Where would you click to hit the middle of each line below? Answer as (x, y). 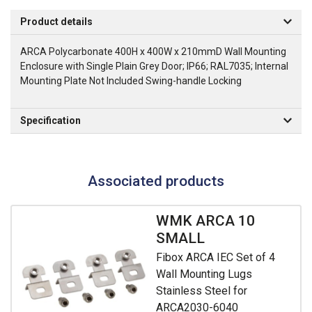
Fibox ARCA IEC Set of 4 (216, 258)
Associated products (156, 181)
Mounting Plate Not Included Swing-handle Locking (131, 80)
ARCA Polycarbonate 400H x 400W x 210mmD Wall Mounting (153, 51)
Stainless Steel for (202, 291)
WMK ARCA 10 (205, 220)
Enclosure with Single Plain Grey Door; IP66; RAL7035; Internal (154, 66)
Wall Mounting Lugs (204, 274)
